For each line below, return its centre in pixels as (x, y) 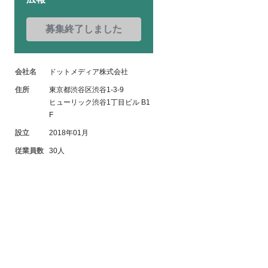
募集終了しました (84, 29)
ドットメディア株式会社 (89, 72)
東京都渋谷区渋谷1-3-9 (86, 90)
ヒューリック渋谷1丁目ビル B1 (100, 102)
